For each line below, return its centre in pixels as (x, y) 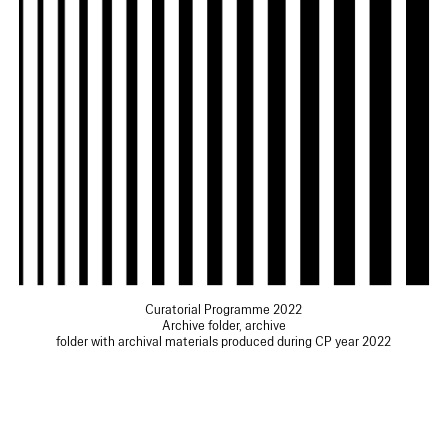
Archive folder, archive (223, 325)
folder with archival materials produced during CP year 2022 (224, 341)
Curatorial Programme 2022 (224, 309)
